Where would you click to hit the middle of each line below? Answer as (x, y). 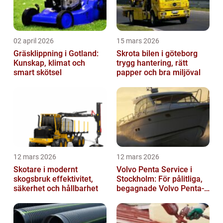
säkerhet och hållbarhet (56, 188)
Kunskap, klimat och (49, 63)
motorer (131, 198)
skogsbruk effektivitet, (33, 179)
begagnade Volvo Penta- (160, 188)
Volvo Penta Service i (154, 169)
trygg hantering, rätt (152, 63)
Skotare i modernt (46, 169)
